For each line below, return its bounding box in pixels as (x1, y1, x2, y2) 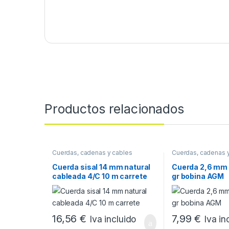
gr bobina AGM (171, 171, 224, 180)
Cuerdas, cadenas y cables (52, 149, 132, 157)
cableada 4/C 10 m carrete (52, 171, 147, 180)
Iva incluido (89, 214, 136, 225)
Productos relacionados (44, 101, 184, 117)
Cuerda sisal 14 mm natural (52, 162, 151, 171)
